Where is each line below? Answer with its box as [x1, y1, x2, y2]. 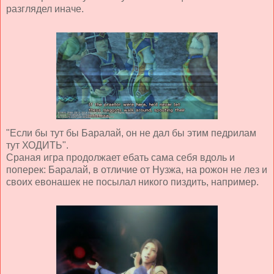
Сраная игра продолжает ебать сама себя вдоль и [6, 152, 235, 163]
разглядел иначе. [6, 3, 84, 14]
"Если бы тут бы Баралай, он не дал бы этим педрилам [6, 127, 256, 138]
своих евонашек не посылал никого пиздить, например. [6, 176, 259, 187]
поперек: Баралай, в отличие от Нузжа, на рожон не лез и [6, 164, 267, 175]
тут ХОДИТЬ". [6, 139, 68, 150]
